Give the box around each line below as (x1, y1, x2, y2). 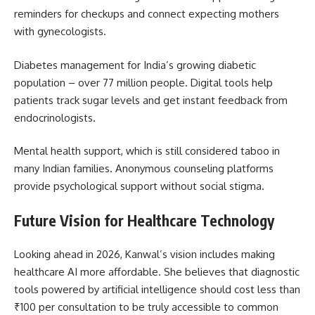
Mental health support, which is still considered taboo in (14, 144, 280, 158)
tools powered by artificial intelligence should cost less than (14, 283, 300, 297)
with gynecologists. (14, 25, 106, 39)
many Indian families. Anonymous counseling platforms (14, 162, 274, 176)
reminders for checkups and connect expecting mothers (14, 7, 279, 21)
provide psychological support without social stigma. (14, 179, 264, 193)
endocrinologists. (14, 110, 96, 124)
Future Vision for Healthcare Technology (14, 210, 274, 230)
